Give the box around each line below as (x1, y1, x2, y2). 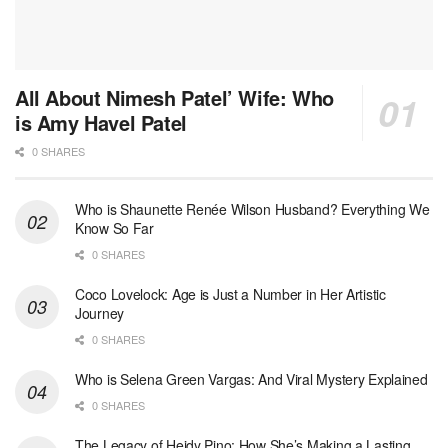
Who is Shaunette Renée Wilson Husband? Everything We (75, 199, 430, 220)
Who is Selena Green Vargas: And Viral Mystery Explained (75, 369, 428, 390)
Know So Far (75, 218, 154, 239)
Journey (75, 303, 125, 324)
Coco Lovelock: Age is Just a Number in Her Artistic (75, 284, 386, 305)
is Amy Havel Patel (15, 108, 187, 138)
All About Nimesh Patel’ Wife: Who (15, 83, 334, 113)
